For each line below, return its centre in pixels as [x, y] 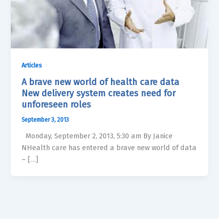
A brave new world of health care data [101, 82]
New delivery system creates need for [99, 93]
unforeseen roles [56, 104]
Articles [32, 66]
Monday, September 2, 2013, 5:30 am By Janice [97, 136]
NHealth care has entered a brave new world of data [109, 147]
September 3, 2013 [45, 120]
